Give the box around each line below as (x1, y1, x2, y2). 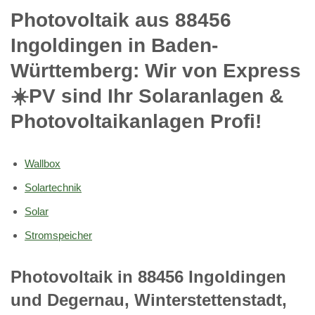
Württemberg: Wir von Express (11, 59, 301, 82)
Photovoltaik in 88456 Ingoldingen (11, 266, 286, 286)
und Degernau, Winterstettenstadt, (11, 290, 287, 309)
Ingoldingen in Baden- (11, 34, 218, 56)
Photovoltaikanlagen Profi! (11, 110, 262, 132)
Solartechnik (25, 181, 82, 193)
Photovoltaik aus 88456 (11, 8, 231, 31)
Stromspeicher (25, 229, 92, 241)
